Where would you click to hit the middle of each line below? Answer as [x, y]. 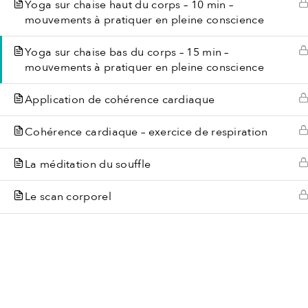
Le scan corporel [68, 197]
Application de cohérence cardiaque [120, 100]
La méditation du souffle [88, 164]
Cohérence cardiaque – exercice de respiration [146, 132]
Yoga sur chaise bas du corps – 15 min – [127, 52]
